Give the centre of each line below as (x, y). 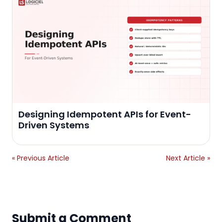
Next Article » (188, 158)
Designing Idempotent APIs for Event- (105, 114)
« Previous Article (41, 158)
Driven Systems (54, 125)
